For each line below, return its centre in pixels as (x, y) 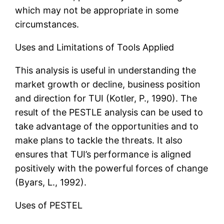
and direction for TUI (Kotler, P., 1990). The (106, 98)
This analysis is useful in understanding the (106, 70)
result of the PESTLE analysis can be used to (109, 112)
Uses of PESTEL (49, 205)
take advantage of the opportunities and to (107, 126)
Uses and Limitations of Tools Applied (95, 47)
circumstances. (47, 24)
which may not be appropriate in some (97, 10)
